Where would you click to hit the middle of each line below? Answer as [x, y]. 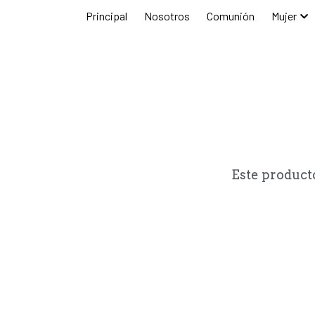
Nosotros [190, 16]
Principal [130, 16]
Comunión [254, 16]
